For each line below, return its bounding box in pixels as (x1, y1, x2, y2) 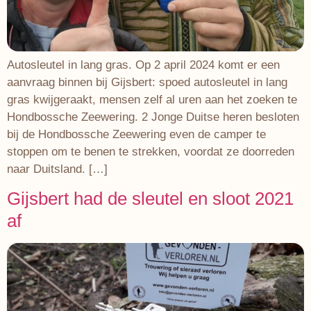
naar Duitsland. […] (7, 162, 108, 176)
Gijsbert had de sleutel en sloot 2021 (7, 188, 294, 210)
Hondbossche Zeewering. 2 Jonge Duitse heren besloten (7, 110, 299, 124)
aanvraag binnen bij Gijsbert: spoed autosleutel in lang (7, 75, 287, 89)
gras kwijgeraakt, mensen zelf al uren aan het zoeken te (7, 92, 297, 106)
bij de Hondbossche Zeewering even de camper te (7, 127, 266, 141)
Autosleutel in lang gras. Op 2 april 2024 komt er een (7, 58, 280, 72)
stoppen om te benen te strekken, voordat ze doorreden (7, 144, 294, 158)
